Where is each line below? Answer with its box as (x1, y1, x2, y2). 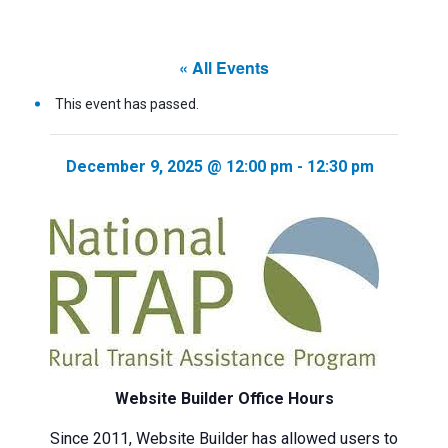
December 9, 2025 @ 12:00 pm (66, 157, 293, 176)
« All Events (179, 56, 269, 79)
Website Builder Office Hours (114, 389, 334, 408)
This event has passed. (54, 96, 199, 112)
